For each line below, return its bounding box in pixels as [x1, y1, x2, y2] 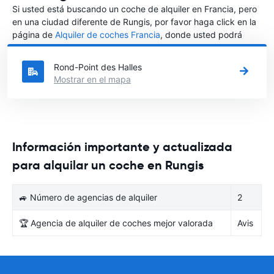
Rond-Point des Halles [54, 61, 142, 72]
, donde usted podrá [160, 29, 242, 40]
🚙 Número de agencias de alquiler [19, 191, 157, 202]
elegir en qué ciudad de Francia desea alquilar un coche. [12, 42, 239, 53]
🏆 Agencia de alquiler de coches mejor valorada [19, 217, 213, 228]
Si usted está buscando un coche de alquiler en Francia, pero [12, 3, 257, 14]
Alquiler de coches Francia [55, 29, 160, 40]
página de [12, 29, 55, 40]
